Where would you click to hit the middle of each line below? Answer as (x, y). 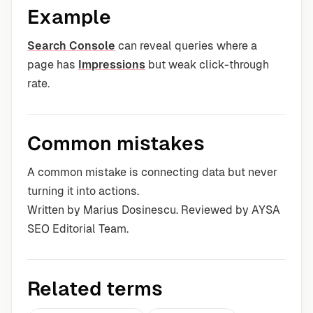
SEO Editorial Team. (78, 229)
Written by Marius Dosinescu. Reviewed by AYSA (154, 210)
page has (53, 65)
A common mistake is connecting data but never (152, 172)
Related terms (95, 289)
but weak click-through (207, 65)
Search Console (71, 46)
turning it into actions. (83, 191)
